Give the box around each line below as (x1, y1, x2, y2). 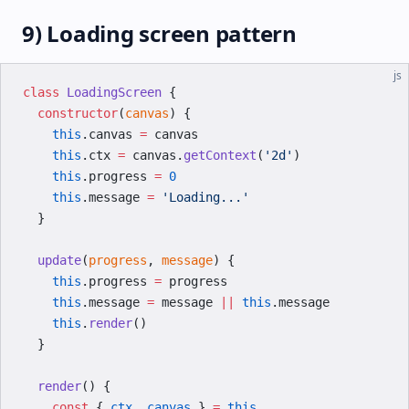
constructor (23, 106, 118, 121)
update (23, 253, 81, 267)
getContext (184, 148, 257, 163)
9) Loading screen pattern (22, 18, 297, 48)
